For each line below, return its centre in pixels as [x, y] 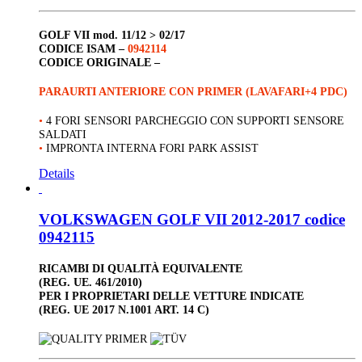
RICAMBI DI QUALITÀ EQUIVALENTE [141, 269]
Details [57, 174]
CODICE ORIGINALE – [99, 62]
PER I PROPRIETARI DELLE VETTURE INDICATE [171, 296]
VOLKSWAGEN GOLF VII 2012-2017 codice [192, 219]
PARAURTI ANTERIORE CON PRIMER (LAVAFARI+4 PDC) [193, 91]
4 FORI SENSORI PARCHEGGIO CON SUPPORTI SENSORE [195, 120]
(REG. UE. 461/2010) [90, 282]
